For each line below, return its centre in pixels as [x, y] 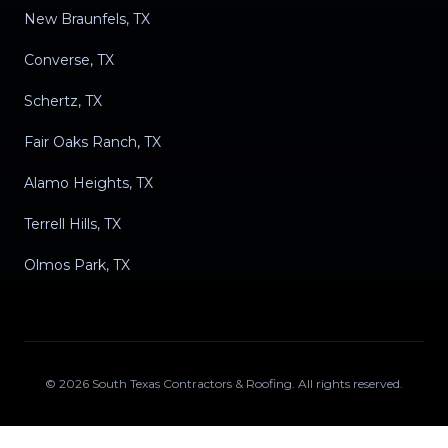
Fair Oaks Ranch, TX [92, 142]
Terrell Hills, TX [72, 224]
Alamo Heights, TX [88, 183]
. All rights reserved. [347, 383]
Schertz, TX [63, 101]
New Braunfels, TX [87, 19]
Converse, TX [69, 60]
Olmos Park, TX [77, 265]
